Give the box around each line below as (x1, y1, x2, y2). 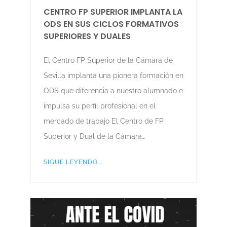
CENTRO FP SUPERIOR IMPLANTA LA (43, 6, 182, 18)
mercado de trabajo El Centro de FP (43, 117, 164, 125)
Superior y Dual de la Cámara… (43, 132, 145, 140)
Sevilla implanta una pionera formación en (43, 71, 183, 80)
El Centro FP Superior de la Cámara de (43, 56, 173, 64)
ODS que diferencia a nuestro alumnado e (43, 86, 183, 95)
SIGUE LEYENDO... (43, 158, 102, 166)
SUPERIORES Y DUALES (43, 30, 131, 42)
